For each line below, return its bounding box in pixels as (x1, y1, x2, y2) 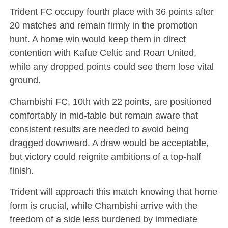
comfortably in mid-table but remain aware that (9, 109, 198, 121)
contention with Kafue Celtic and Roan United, (9, 47, 196, 58)
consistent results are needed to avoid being (9, 123, 189, 134)
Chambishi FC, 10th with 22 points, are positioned (9, 96, 212, 107)
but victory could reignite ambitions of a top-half (9, 151, 201, 162)
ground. (9, 74, 41, 85)
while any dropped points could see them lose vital (9, 61, 214, 72)
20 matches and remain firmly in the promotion (9, 19, 198, 31)
